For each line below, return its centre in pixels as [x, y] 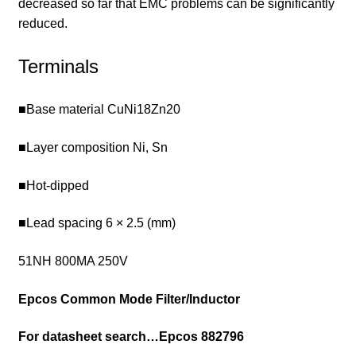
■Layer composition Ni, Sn [93, 148]
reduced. [43, 24]
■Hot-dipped [53, 185]
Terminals [58, 66]
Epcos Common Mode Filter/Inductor [130, 299]
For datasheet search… [88, 337]
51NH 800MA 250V [73, 261]
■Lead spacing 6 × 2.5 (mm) [97, 223]
